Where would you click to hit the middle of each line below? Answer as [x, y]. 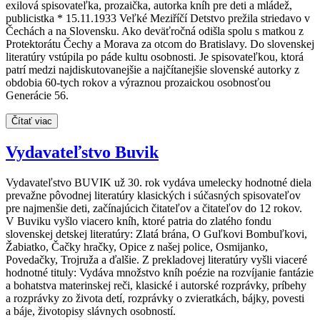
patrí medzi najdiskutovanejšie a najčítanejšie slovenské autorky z [152, 70]
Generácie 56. [37, 96]
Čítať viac [32, 121]
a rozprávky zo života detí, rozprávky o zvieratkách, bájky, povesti [155, 299]
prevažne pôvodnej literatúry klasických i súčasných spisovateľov [153, 196]
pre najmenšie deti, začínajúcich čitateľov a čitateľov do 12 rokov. [154, 209]
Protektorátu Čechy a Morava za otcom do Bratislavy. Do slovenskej [160, 44]
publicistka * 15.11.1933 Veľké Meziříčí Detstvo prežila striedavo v [158, 19]
